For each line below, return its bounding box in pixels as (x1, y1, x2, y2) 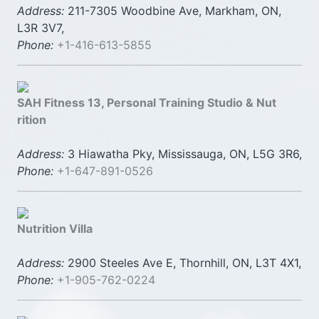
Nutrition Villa (17, 221, 93, 236)
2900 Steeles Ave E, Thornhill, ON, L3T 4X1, (64, 256, 301, 270)
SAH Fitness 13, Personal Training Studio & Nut (17, 95, 276, 110)
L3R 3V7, (17, 21, 64, 35)
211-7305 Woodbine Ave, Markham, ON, (64, 4, 281, 18)
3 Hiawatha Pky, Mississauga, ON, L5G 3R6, (64, 147, 302, 161)
